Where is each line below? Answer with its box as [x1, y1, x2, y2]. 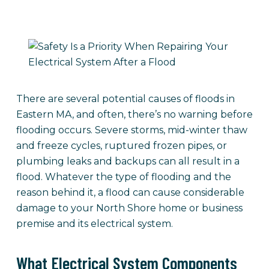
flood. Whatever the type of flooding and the [16, 171, 231, 183]
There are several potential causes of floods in [16, 93, 235, 104]
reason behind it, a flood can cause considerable [16, 187, 244, 198]
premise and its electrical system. [16, 218, 173, 229]
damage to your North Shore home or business [16, 202, 243, 214]
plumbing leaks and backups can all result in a [16, 156, 240, 167]
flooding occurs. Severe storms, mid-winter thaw [16, 124, 247, 136]
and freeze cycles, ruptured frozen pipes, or [16, 140, 227, 151]
